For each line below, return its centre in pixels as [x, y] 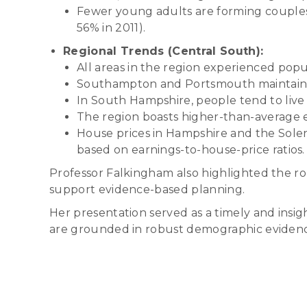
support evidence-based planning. [147, 189]
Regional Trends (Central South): [163, 51]
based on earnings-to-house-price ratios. [191, 149]
